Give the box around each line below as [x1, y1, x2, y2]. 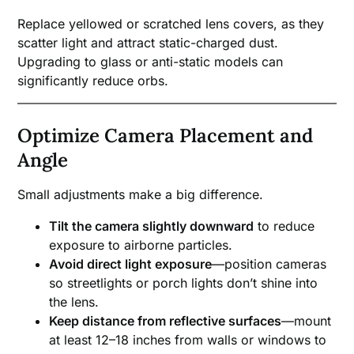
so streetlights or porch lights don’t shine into [49, 274, 318, 291]
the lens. [49, 293, 100, 310]
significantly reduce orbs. [17, 72, 169, 88]
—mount [281, 312, 332, 329]
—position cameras [212, 255, 327, 272]
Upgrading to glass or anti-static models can [17, 53, 284, 70]
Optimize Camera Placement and [17, 122, 314, 148]
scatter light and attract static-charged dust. [17, 34, 279, 51]
